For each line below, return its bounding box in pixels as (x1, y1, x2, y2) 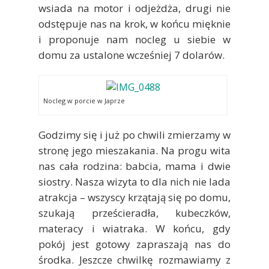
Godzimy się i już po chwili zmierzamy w (38, 128, 231, 142)
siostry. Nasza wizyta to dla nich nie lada (38, 175, 231, 189)
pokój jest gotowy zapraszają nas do (38, 237, 231, 251)
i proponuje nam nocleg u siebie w (38, 32, 231, 46)
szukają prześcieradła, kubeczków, (38, 206, 231, 220)
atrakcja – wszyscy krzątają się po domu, (38, 190, 231, 204)
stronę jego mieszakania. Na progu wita (38, 144, 231, 157)
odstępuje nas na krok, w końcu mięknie (38, 17, 231, 31)
